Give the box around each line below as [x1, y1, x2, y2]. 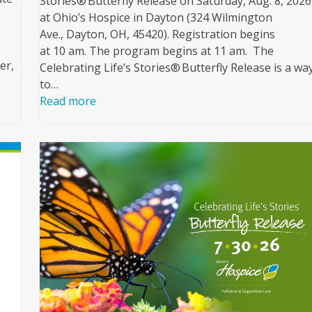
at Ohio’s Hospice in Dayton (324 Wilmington [40, 10, 273, 26]
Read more [40, 93, 97, 109]
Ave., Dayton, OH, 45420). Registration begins [40, 26, 276, 42]
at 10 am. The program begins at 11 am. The [40, 43, 274, 59]
